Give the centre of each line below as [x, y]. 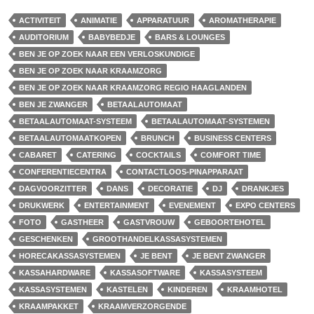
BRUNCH [158, 138]
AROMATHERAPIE [243, 20]
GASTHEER [82, 222]
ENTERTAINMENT [117, 205]
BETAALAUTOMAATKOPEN [70, 138]
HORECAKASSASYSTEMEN [70, 256]
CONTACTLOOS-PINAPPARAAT [185, 172]
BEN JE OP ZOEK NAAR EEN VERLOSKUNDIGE [107, 54]
